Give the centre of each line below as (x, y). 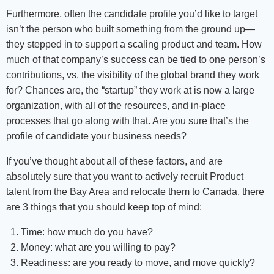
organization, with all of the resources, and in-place (116, 106)
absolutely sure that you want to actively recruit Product (125, 177)
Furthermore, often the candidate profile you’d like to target (132, 14)
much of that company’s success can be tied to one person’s (136, 60)
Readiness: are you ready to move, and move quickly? (138, 263)
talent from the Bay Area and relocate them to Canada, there (135, 192)
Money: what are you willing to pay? (98, 248)
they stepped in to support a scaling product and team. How (134, 45)
